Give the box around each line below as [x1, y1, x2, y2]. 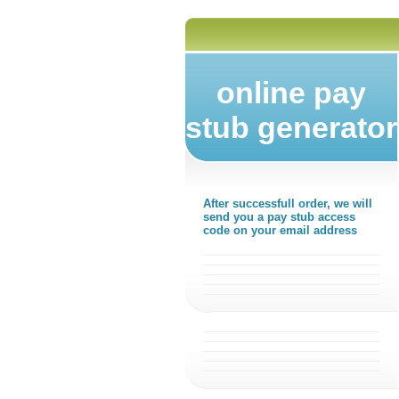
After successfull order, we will [203, 196, 372, 210]
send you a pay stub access [203, 209, 355, 224]
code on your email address [203, 223, 357, 237]
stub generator [185, 110, 397, 144]
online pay [216, 76, 366, 110]
